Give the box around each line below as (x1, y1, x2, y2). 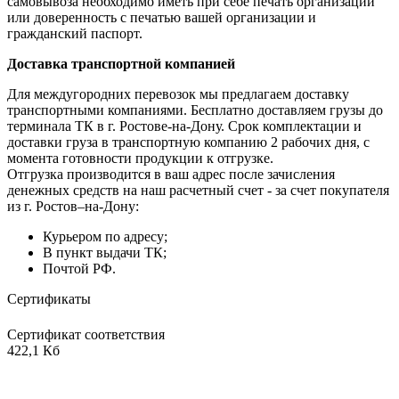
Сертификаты (7, 290, 91, 306)
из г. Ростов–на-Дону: (7, 198, 139, 214)
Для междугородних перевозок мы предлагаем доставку (7, 85, 349, 102)
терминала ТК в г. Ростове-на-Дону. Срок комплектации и (7, 118, 362, 134)
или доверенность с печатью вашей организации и (7, 9, 316, 25)
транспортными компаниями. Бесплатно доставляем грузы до (7, 102, 383, 118)
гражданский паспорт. (7, 25, 142, 41)
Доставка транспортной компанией (7, 55, 235, 71)
